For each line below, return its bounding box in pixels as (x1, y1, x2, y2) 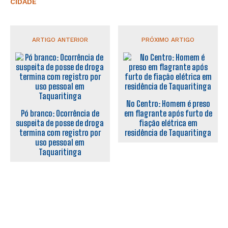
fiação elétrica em (138, 118, 197, 128)
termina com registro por (19, 127, 101, 137)
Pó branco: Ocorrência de (20, 108, 99, 118)
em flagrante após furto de (124, 108, 212, 118)
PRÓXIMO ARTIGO (141, 36, 195, 43)
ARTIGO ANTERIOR (32, 36, 88, 43)
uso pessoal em (35, 137, 85, 147)
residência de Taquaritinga (125, 127, 212, 137)
